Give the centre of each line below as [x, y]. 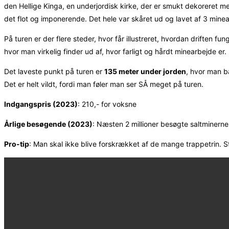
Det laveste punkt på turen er [54, 71]
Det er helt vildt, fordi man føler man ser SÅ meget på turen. [104, 84]
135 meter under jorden [145, 71]
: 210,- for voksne [107, 104]
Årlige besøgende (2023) [48, 124]
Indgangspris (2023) [41, 104]
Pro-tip [17, 144]
